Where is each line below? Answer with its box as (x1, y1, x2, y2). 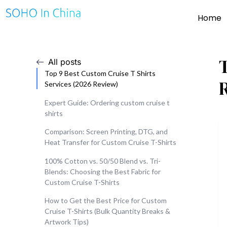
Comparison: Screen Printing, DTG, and (45, 127, 168, 136)
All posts (48, 57, 81, 67)
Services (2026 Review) (45, 80, 118, 88)
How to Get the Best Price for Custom (45, 196, 167, 205)
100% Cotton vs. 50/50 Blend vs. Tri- (45, 156, 161, 165)
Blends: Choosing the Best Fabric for (45, 167, 161, 176)
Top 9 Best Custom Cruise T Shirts (45, 69, 156, 78)
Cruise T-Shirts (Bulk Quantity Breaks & (45, 207, 170, 216)
